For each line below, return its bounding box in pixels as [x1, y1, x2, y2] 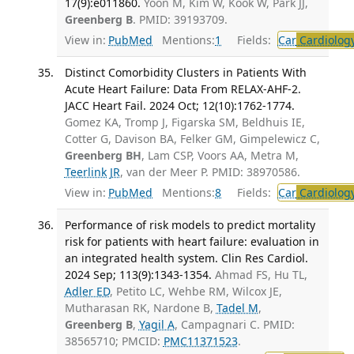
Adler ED [64, 283, 110, 299]
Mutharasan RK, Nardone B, [64, 299, 217, 315]
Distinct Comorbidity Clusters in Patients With [64, 65, 307, 81]
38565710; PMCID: [64, 333, 164, 348]
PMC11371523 [163, 333, 238, 348]
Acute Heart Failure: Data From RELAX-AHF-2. [64, 81, 301, 97]
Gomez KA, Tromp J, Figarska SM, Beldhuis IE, [64, 115, 305, 130]
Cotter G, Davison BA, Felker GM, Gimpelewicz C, [64, 131, 320, 147]
